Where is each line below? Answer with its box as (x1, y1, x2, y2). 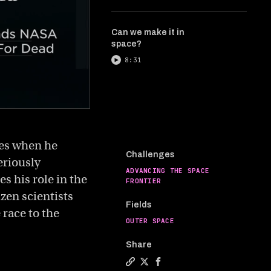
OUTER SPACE (126, 216, 175, 225)
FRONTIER (126, 176, 162, 185)
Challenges (126, 149, 175, 159)
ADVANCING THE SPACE (126, 166, 210, 175)
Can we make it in (111, 28, 184, 37)
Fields (126, 200, 152, 209)
